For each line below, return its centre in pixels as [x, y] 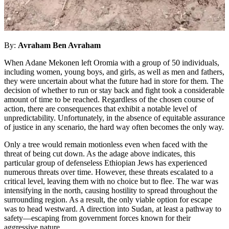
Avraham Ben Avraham [59, 45]
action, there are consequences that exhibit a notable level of [100, 108]
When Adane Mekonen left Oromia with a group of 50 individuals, [112, 62]
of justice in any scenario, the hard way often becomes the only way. [114, 127]
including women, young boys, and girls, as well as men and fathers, [114, 72]
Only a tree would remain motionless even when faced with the [106, 144]
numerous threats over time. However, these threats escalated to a [109, 172]
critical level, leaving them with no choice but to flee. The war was [111, 181]
